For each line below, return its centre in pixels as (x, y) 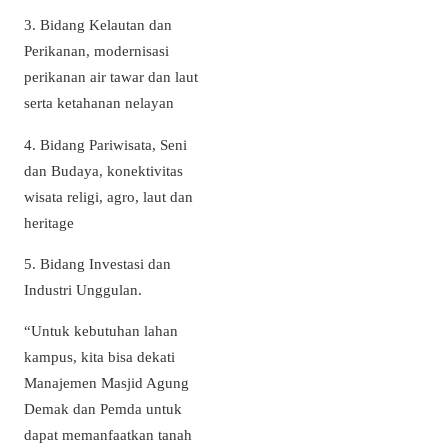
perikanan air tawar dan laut (111, 77)
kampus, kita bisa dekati (99, 356)
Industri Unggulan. (83, 289)
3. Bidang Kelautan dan (98, 25)
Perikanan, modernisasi (96, 51)
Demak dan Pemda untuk (103, 408)
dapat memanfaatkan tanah (108, 434)
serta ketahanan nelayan (99, 103)
